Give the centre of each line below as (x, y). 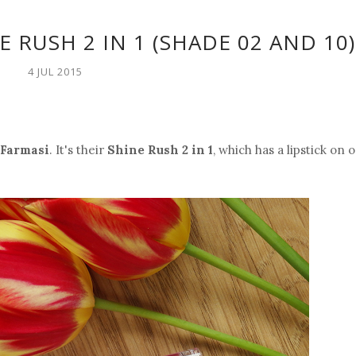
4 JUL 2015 (55, 72)
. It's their (78, 150)
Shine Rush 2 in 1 (160, 150)
